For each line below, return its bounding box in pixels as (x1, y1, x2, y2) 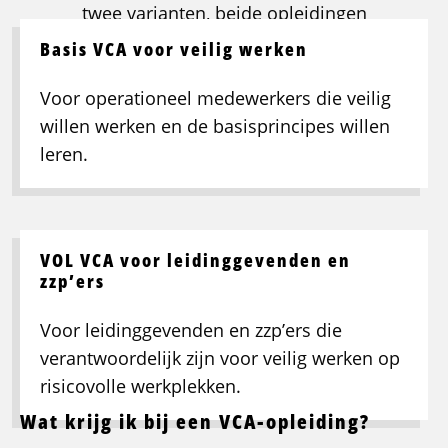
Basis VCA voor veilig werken (40, 36, 308, 61)
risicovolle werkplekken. (40, 373, 241, 398)
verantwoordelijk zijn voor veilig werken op (40, 345, 400, 370)
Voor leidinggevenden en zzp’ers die (40, 317, 342, 342)
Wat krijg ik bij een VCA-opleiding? (20, 407, 370, 435)
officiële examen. (152, 56, 296, 81)
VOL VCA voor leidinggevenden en (40, 247, 351, 272)
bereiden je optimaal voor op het (85, 28, 363, 53)
